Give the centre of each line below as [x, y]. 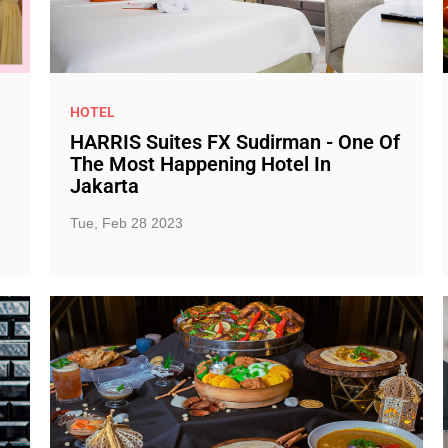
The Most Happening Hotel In [200, 164]
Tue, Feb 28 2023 [126, 223]
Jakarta [104, 186]
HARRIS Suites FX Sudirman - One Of [234, 142]
